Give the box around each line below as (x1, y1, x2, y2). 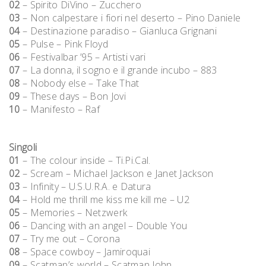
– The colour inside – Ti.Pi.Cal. (20, 154, 151, 167)
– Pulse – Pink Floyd (20, 37, 108, 50)
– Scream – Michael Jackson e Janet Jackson (20, 167, 214, 180)
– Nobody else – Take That (20, 77, 140, 90)
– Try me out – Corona (20, 232, 121, 245)
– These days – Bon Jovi (20, 90, 126, 103)
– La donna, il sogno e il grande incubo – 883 (20, 64, 217, 77)
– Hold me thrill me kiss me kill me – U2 (20, 193, 189, 206)
